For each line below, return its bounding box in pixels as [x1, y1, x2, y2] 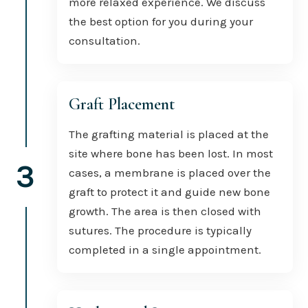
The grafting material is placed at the [68, 126, 269, 141]
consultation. [68, 33, 140, 47]
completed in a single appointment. [68, 242, 261, 256]
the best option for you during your [68, 14, 253, 28]
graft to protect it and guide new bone [68, 184, 270, 199]
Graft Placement [68, 93, 175, 114]
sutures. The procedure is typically [68, 223, 252, 237]
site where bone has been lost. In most [68, 146, 273, 160]
